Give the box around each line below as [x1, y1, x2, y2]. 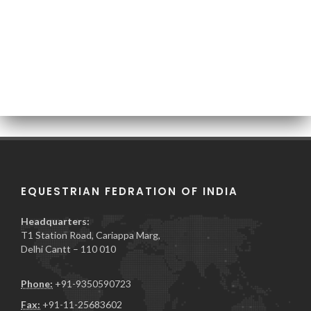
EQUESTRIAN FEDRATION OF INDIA [21, 184, 238, 199]
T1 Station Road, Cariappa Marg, [21, 229, 160, 241]
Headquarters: [21, 215, 90, 227]
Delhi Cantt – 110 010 [21, 243, 116, 255]
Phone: [21, 278, 53, 289]
